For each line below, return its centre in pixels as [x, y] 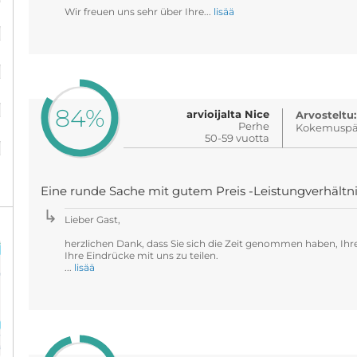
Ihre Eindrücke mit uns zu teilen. [141, 255]
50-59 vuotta [237, 138]
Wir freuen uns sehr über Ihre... [139, 12]
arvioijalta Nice [228, 114]
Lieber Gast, [92, 220]
